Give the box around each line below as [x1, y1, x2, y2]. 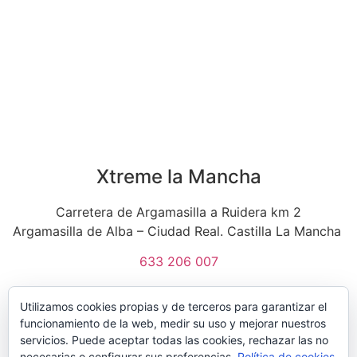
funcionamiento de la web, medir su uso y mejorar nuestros [20, 316, 326, 330]
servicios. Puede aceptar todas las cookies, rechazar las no [20, 333, 328, 347]
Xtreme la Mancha [96, 165, 261, 189]
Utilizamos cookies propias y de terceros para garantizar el [20, 300, 327, 313]
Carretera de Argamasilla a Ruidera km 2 [56, 204, 301, 221]
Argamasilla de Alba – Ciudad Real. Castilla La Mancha [12, 223, 345, 240]
